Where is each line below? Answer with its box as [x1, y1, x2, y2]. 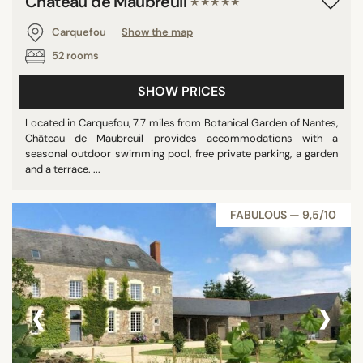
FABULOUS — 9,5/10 [230, 207, 336, 222]
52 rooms [49, 49, 99, 63]
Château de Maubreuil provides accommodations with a [25, 131, 338, 145]
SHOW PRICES [137, 83, 226, 100]
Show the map [122, 25, 193, 39]
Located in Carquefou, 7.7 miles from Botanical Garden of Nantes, [25, 116, 338, 130]
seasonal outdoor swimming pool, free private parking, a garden [25, 147, 338, 160]
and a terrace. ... [25, 162, 100, 176]
